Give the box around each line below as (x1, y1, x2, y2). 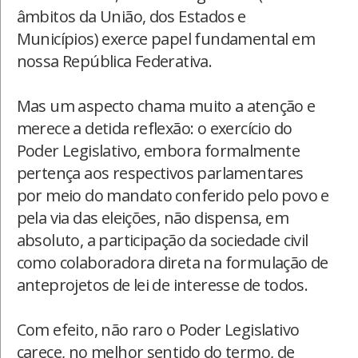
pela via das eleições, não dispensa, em (16, 206, 289, 229)
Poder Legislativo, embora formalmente (16, 139, 300, 161)
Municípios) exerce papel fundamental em (16, 27, 316, 50)
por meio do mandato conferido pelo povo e (16, 184, 329, 206)
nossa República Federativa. (16, 50, 213, 72)
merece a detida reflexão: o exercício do (16, 117, 292, 139)
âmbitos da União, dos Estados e (16, 5, 246, 27)
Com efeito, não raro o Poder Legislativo (16, 318, 300, 340)
